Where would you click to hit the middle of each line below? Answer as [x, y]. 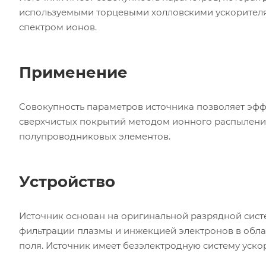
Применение [73, 72]
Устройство [67, 181]
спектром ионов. [58, 27]
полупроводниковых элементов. [95, 136]
